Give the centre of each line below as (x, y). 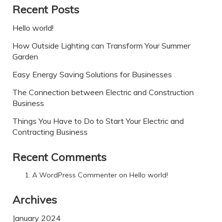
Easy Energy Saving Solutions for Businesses (92, 75)
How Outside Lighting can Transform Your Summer (101, 46)
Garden (25, 57)
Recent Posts (46, 10)
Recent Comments (59, 157)
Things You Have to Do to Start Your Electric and (98, 121)
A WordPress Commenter (75, 175)
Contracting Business (50, 132)
